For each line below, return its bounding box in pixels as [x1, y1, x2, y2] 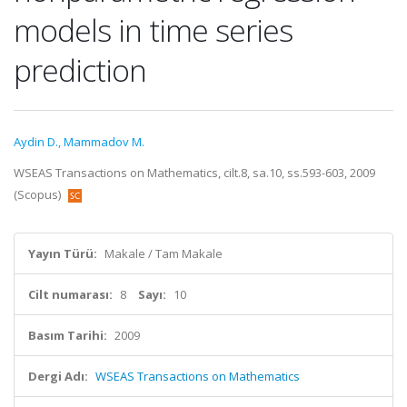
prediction [14, 49, 146, 91]
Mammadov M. [64, 134, 144, 150]
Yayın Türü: [28, 245, 97, 262]
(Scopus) [14, 186, 64, 203]
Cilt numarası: [28, 286, 113, 303]
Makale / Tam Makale [104, 245, 223, 262]
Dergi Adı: [28, 368, 88, 384]
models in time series [14, 9, 293, 51]
